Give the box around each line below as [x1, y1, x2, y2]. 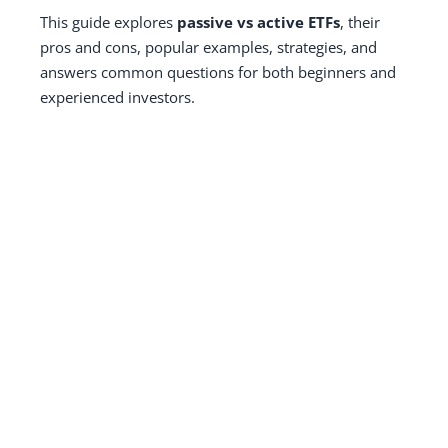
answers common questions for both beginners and [40, 61, 396, 82]
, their [340, 11, 380, 32]
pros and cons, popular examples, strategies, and [40, 36, 377, 57]
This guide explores [40, 11, 177, 32]
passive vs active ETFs [177, 11, 340, 32]
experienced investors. [40, 86, 195, 107]
